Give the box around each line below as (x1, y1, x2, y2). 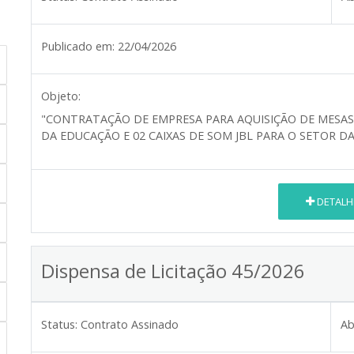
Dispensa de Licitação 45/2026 (41, 258, 305, 284)
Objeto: (41, 88, 81, 104)
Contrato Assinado (81, 317, 179, 333)
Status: (41, 317, 77, 333)
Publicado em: (41, 39, 115, 55)
